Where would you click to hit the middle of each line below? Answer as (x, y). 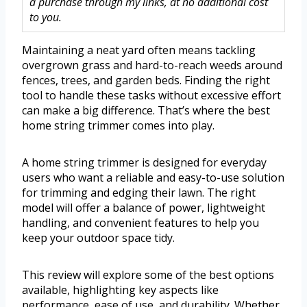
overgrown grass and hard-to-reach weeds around (152, 65)
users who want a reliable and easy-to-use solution (153, 178)
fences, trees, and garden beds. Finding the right (146, 81)
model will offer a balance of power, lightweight (144, 208)
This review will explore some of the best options (148, 275)
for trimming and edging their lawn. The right (139, 193)
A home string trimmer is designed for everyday (144, 163)
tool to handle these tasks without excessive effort (151, 96)
